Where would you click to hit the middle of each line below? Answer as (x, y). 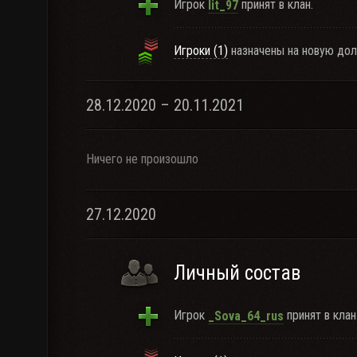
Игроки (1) (201, 51)
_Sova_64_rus (246, 316)
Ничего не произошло (142, 159)
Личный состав (237, 273)
